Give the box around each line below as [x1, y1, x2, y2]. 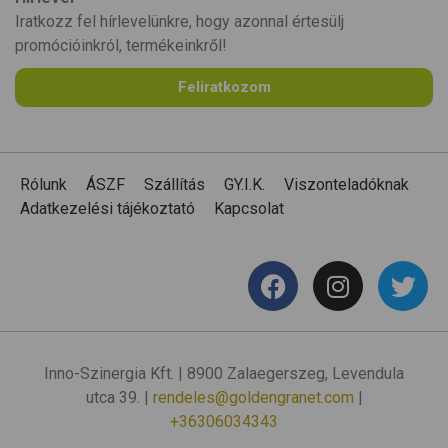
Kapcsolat [214, 199, 284, 219]
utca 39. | [85, 388, 153, 408]
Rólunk [20, 175, 67, 195]
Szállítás [144, 175, 205, 195]
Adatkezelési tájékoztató [20, 199, 195, 219]
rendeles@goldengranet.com [152, 388, 354, 408]
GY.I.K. [224, 175, 265, 195]
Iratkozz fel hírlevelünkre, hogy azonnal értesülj [15, 12, 344, 32]
